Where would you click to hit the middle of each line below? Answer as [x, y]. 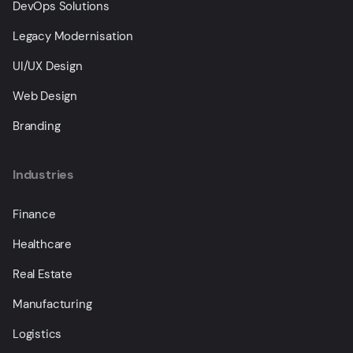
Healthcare [42, 244]
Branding [37, 126]
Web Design [45, 96]
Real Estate [43, 274]
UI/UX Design [48, 66]
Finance [34, 214]
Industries [43, 174]
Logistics [37, 334]
